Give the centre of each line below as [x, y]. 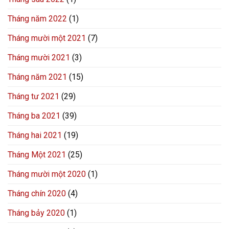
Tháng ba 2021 [34, 116]
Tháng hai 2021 [35, 135]
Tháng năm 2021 [37, 77]
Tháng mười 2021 [39, 58]
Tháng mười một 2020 [47, 174]
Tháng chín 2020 [37, 194]
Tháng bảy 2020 [36, 213]
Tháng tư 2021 [33, 97]
